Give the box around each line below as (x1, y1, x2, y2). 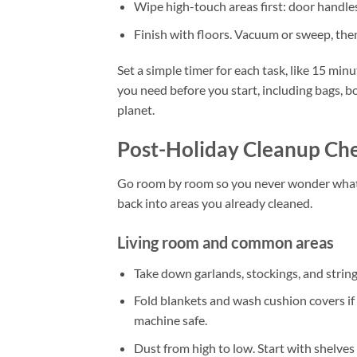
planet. (117, 102, 155, 118)
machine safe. (133, 312, 207, 328)
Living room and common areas (117, 232, 334, 252)
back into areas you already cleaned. (117, 194, 312, 210)
